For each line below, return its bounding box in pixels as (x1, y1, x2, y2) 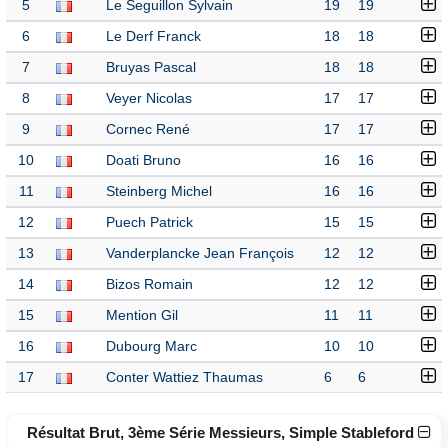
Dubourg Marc (106, 339, 197, 354)
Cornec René (106, 122, 190, 137)
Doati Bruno (106, 153, 181, 168)
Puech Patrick (106, 215, 193, 230)
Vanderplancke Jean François (106, 246, 294, 261)
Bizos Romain (106, 277, 193, 292)
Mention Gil (106, 308, 178, 323)
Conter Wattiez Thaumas (106, 370, 263, 385)
